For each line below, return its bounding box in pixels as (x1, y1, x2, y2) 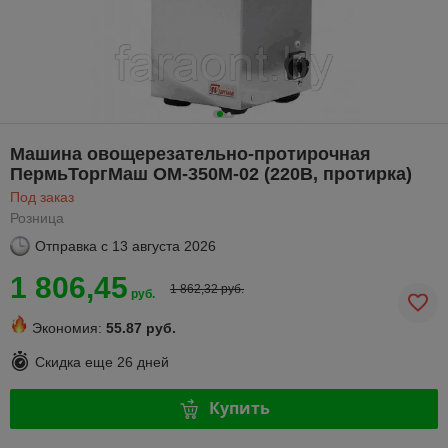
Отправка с (35, 237, 108, 254)
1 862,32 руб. (170, 281, 244, 296)
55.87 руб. (106, 319, 176, 336)
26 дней (117, 354, 169, 371)
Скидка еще (35, 354, 117, 371)
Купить (208, 397, 270, 420)
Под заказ (10, 188, 74, 205)
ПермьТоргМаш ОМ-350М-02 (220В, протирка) (10, 163, 412, 184)
